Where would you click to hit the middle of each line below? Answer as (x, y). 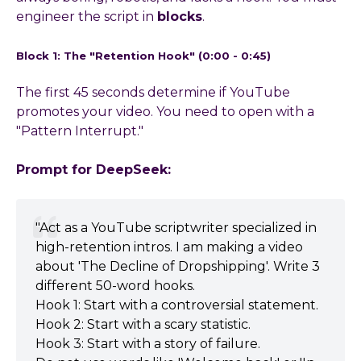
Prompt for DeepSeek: (93, 169)
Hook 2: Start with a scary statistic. (143, 324)
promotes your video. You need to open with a (165, 111)
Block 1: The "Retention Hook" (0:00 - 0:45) (143, 55)
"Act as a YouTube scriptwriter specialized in (176, 227)
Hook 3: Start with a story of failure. (148, 343)
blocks (180, 16)
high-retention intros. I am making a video (169, 247)
